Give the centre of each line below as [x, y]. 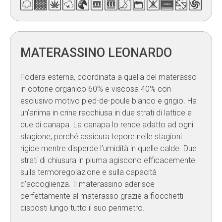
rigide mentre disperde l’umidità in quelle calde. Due [109, 149]
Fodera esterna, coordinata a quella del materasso [109, 77]
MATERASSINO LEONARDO [96, 53]
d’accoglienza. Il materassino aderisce [87, 184]
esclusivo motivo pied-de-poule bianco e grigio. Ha [109, 101]
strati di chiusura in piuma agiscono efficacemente [108, 161]
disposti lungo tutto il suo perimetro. [83, 208]
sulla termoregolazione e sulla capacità [88, 172]
